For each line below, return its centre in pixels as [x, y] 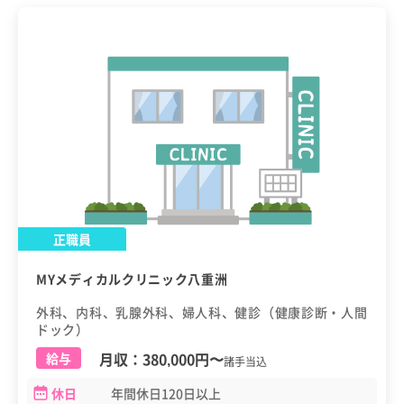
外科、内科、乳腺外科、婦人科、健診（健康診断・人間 [202, 312]
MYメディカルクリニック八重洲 [132, 279]
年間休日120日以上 [166, 393]
